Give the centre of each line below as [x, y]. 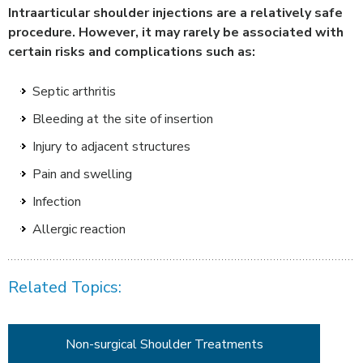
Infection [57, 202]
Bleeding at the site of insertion [123, 120]
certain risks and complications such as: [132, 52]
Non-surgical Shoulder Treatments [164, 345]
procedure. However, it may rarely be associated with [176, 33]
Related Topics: [65, 288]
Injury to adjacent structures [111, 147]
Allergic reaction [79, 230]
